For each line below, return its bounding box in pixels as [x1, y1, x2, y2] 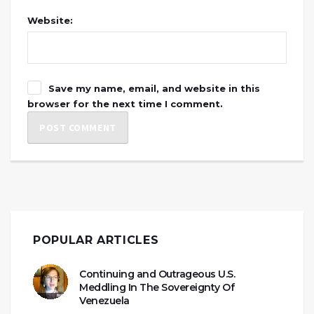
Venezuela [79, 294, 130, 307]
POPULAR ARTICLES [33, 233, 159, 247]
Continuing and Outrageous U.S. [79, 267, 235, 280]
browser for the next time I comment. [27, 97, 223, 109]
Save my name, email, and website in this [48, 82, 260, 94]
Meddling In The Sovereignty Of [79, 280, 234, 294]
